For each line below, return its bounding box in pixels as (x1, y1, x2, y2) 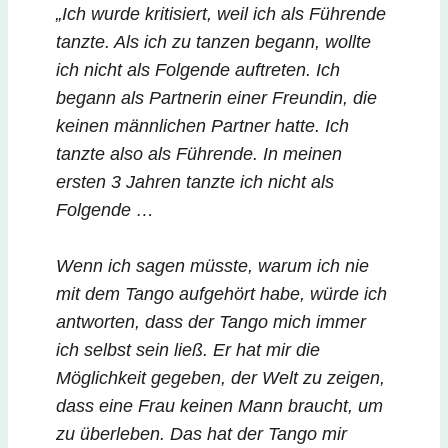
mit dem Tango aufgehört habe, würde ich (56, 283, 387, 304)
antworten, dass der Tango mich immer (56, 311, 366, 332)
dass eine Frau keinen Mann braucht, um (56, 395, 383, 416)
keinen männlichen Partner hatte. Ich (56, 115, 349, 136)
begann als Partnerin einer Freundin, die (56, 87, 377, 108)
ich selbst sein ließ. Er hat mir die (56, 339, 320, 360)
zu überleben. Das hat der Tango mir (56, 423, 347, 444)
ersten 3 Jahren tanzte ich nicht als (56, 171, 334, 192)
